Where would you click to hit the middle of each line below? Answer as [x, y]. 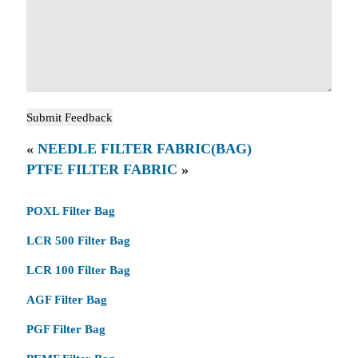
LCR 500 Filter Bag [78, 241]
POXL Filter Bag [70, 211]
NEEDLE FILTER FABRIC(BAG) [144, 148]
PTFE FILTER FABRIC [101, 169]
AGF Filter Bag [66, 300]
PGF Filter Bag [66, 329]
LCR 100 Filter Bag [78, 270]
